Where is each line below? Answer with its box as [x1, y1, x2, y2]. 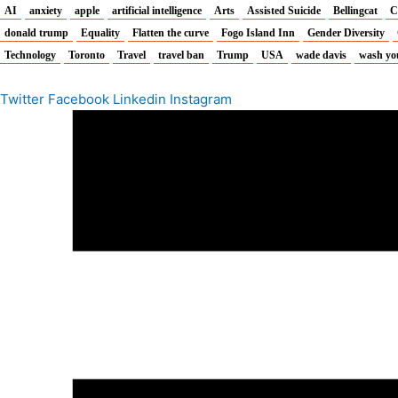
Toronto [68, 48, 105, 61]
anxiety [29, 4, 62, 17]
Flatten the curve [132, 26, 209, 39]
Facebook [48, 90, 109, 107]
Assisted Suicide [247, 4, 321, 17]
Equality [81, 26, 120, 39]
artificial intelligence [112, 4, 202, 17]
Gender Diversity [307, 26, 385, 39]
